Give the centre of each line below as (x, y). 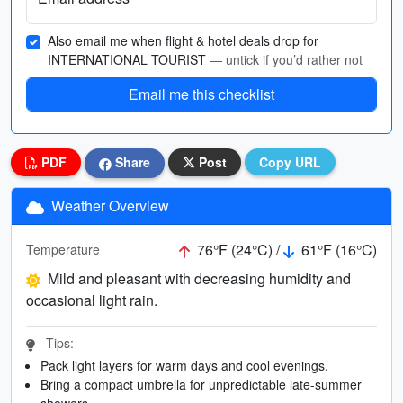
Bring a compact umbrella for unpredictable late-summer (201, 384)
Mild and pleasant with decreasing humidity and (199, 278)
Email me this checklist (201, 94)
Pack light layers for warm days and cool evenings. (184, 365)
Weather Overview (108, 205)
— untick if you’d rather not (286, 59)
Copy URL (290, 162)
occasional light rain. (92, 300)
